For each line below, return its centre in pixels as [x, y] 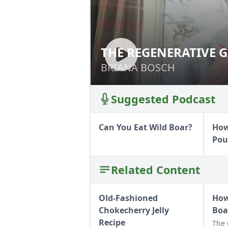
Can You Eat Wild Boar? [146, 127]
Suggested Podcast [163, 99]
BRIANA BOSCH [138, 67]
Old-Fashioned [128, 198]
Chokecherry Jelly [134, 210]
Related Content [155, 169]
